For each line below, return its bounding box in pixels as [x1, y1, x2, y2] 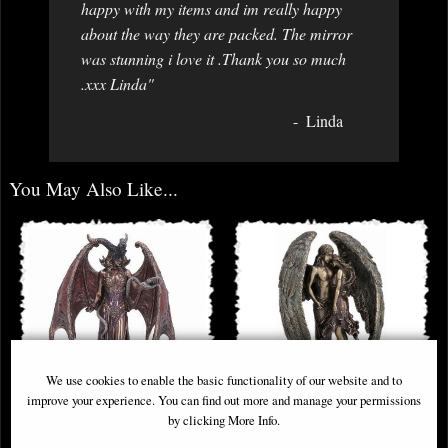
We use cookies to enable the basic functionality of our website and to [45, 370, 402, 389]
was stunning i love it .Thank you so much [81, 47, 346, 69]
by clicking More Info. [167, 410, 280, 429]
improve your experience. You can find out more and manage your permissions [26, 390, 421, 409]
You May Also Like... [9, 175, 178, 201]
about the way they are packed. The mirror [81, 22, 352, 44]
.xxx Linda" [81, 72, 154, 94]
